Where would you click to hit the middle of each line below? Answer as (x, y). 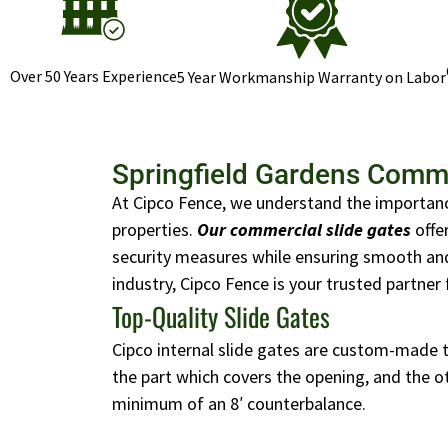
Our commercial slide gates (304, 230)
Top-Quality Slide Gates (221, 317)
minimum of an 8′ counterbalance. (239, 404)
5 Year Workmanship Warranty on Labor (311, 77)
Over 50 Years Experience (93, 76)
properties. (154, 230)
